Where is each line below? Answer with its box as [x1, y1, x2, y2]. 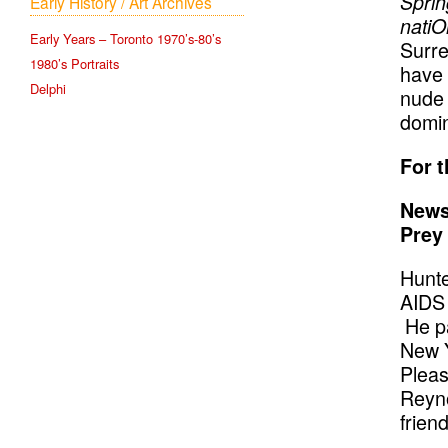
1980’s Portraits [30, 54, 119, 74]
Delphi [30, 79, 66, 99]
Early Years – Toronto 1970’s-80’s [30, 29, 221, 49]
